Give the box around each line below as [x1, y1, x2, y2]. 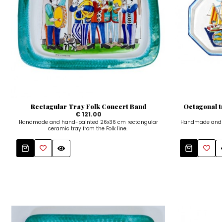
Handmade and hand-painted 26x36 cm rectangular [18, 118, 158, 126]
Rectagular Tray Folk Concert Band [30, 102, 146, 111]
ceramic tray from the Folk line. [48, 125, 129, 133]
